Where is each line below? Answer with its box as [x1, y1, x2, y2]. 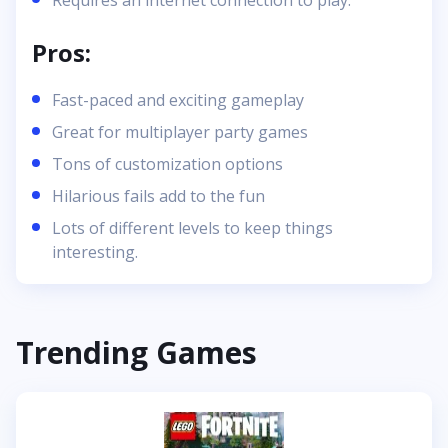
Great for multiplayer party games [52, 121, 308, 144]
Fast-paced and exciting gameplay [52, 89, 304, 112]
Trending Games [16, 332, 257, 374]
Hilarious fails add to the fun [52, 185, 265, 208]
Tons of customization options [52, 153, 283, 176]
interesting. [52, 241, 138, 264]
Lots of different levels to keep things [52, 217, 333, 240]
